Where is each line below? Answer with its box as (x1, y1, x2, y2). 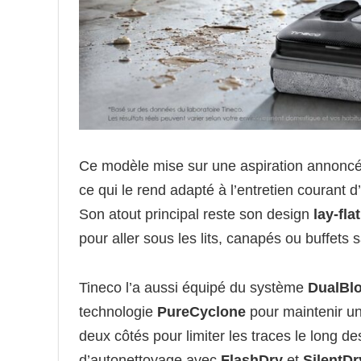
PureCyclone (157, 303, 246, 320)
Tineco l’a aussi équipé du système (79, 279, 308, 296)
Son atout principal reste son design (79, 205, 313, 222)
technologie (79, 303, 157, 320)
